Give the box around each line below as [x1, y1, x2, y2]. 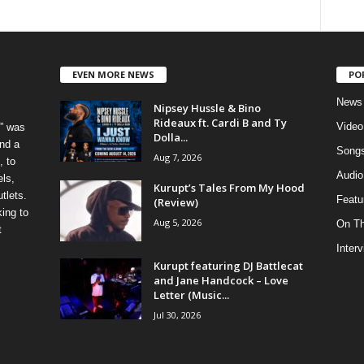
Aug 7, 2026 [153, 150, 201, 163]
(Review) [153, 194, 198, 210]
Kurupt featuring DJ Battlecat [153, 258, 303, 273]
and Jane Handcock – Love [153, 272, 288, 288]
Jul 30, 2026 [153, 308, 201, 321]
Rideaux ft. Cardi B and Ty [153, 115, 287, 130]
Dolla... [153, 129, 188, 145]
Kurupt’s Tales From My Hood [153, 180, 305, 195]
